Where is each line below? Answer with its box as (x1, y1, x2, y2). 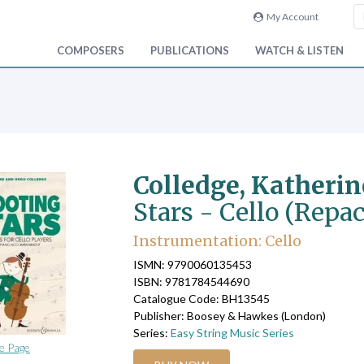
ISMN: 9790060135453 (132, 257, 252, 271)
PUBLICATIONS (150, 44, 229, 58)
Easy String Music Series (170, 325, 294, 340)
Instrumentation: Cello (132, 232, 301, 251)
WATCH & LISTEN (255, 44, 344, 58)
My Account (262, 11, 318, 23)
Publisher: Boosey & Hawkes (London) (132, 308, 326, 323)
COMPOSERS (57, 44, 124, 58)
